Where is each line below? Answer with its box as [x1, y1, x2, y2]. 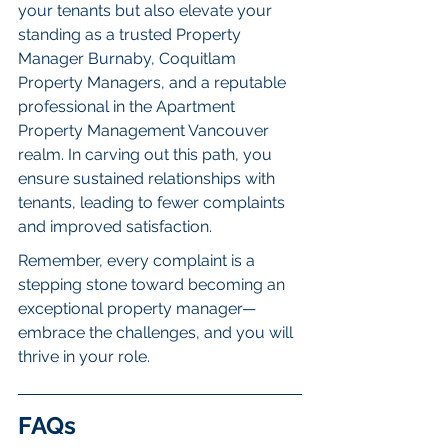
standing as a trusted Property [18, 25, 245, 45]
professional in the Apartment [18, 97, 239, 117]
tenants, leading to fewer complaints [18, 193, 289, 213]
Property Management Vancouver [18, 121, 273, 141]
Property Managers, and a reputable [18, 73, 290, 93]
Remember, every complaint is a [18, 251, 259, 271]
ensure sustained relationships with [18, 169, 279, 189]
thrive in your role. [18, 347, 150, 367]
